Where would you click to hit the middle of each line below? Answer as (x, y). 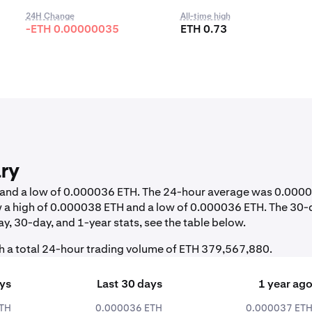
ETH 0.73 (203, 29)
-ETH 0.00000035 (72, 29)
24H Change (50, 16)
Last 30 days (129, 284)
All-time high (205, 16)
